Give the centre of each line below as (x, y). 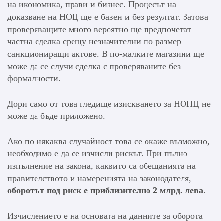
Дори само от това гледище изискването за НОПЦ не (109, 104)
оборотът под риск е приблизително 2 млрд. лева (105, 191)
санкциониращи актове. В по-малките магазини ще (106, 54)
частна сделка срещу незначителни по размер (94, 42)
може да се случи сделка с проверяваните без (94, 66)
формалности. (34, 79)
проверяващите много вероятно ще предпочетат (99, 29)
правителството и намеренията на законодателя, (99, 178)
